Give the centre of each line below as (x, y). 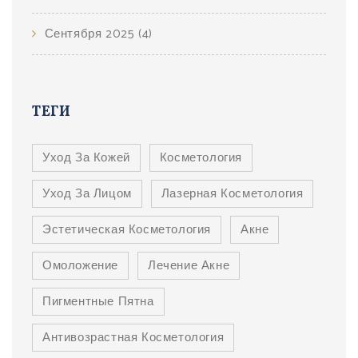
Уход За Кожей (86, 157)
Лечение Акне (189, 265)
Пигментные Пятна (98, 301)
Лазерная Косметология (232, 193)
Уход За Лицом (87, 193)
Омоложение (80, 265)
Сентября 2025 (91, 34)
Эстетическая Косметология (127, 229)
